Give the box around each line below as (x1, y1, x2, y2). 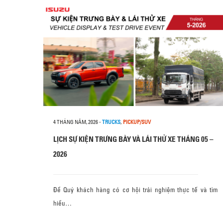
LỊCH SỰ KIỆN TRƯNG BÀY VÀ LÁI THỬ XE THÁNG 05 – (53, 134, 214, 144)
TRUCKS (102, 118, 120, 125)
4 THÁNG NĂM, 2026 (53, 118, 98, 125)
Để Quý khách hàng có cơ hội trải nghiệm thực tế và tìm (53, 186, 218, 194)
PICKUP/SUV (123, 118, 151, 125)
